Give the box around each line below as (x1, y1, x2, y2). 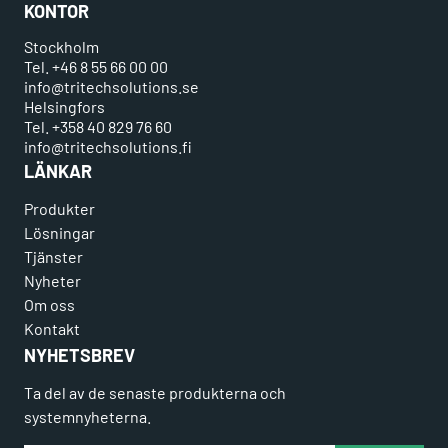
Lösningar (24, 223, 95, 243)
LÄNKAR (24, 160, 92, 183)
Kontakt (24, 319, 80, 339)
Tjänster (24, 247, 83, 267)
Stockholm (24, 37, 99, 57)
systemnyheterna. (24, 407, 151, 427)
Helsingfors (24, 97, 105, 117)
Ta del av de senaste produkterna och (24, 383, 286, 403)
